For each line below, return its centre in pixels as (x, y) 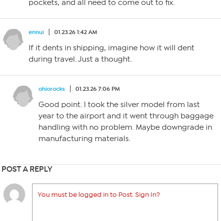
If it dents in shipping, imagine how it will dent (111, 48)
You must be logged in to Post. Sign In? (99, 195)
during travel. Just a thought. (80, 59)
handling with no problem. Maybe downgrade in (125, 127)
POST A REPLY (27, 169)
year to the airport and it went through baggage (126, 116)
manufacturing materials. (84, 139)
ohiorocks (52, 89)
